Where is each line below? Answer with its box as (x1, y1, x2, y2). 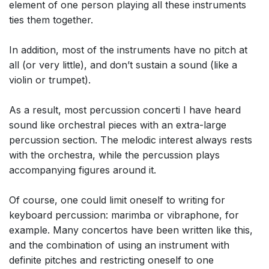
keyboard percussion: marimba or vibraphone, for (9, 208, 239, 221)
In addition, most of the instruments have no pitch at (9, 43, 247, 56)
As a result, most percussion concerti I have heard (9, 103, 241, 116)
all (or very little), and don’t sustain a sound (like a (9, 58, 237, 71)
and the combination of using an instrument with (9, 238, 229, 251)
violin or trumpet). (9, 73, 91, 86)
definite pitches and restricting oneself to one (9, 253, 214, 266)
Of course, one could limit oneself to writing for (9, 193, 225, 206)
